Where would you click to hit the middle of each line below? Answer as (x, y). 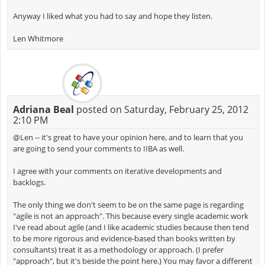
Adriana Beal (43, 109)
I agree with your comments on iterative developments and (117, 171)
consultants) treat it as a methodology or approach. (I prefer (118, 249)
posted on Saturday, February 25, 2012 (161, 109)
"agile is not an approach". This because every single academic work (130, 216)
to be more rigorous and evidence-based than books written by (124, 238)
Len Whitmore (38, 38)
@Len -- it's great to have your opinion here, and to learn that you (128, 137)
